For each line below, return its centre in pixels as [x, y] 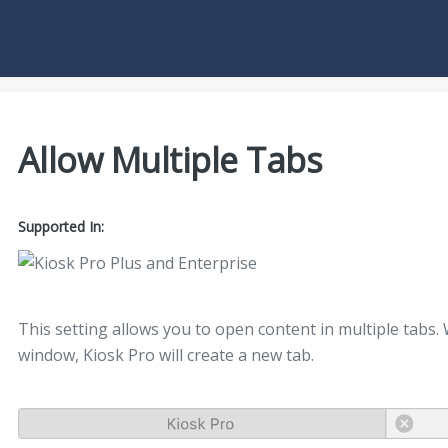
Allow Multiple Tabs [170, 160]
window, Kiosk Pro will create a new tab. [165, 355]
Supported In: [60, 226]
